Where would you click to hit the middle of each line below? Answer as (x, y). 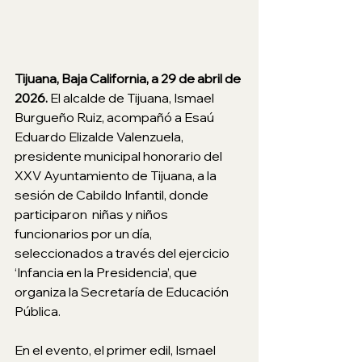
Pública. (38, 311)
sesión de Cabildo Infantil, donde (113, 195)
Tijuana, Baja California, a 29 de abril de (129, 79)
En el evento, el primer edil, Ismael (116, 350)
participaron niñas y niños (93, 215)
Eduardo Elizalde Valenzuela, (100, 137)
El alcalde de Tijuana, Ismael (133, 98)
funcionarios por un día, (84, 234)
